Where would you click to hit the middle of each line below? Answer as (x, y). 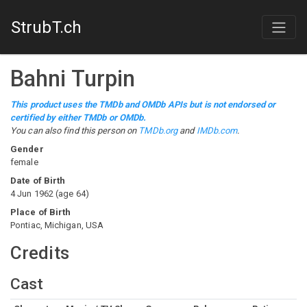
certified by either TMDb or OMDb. (78, 118)
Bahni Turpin (73, 79)
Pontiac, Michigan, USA (57, 225)
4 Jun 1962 (32, 194)
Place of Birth (41, 212)
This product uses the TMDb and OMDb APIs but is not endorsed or (143, 105)
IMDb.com (217, 131)
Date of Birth (38, 181)
